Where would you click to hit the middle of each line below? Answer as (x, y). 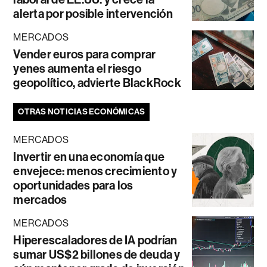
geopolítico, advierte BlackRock (97, 83)
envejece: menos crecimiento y (95, 171)
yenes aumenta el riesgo (77, 69)
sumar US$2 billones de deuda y (97, 254)
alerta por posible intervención (93, 14)
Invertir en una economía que (89, 157)
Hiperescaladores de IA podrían (95, 240)
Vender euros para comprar (85, 54)
